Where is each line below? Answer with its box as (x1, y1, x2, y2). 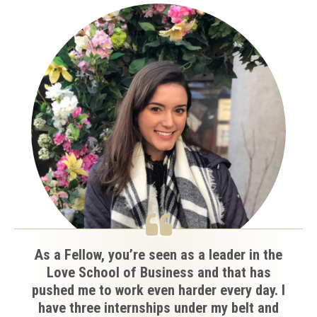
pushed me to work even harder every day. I (32, 281, 285, 299)
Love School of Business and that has (46, 263, 271, 281)
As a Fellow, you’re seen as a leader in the (35, 246, 282, 263)
